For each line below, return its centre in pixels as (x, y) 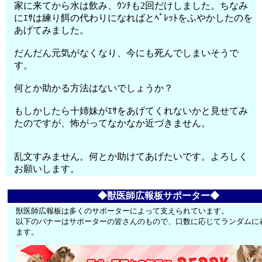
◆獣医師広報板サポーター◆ (158, 196)
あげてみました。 (52, 30)
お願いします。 (47, 169)
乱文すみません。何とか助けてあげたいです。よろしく (131, 156)
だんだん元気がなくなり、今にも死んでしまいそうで (127, 53)
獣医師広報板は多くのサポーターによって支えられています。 (123, 211)
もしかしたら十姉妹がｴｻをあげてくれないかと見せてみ (131, 111)
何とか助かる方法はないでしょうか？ (94, 88)
